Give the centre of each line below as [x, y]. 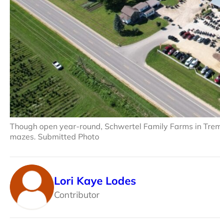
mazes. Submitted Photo [55, 137]
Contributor [77, 194]
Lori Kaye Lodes [95, 180]
